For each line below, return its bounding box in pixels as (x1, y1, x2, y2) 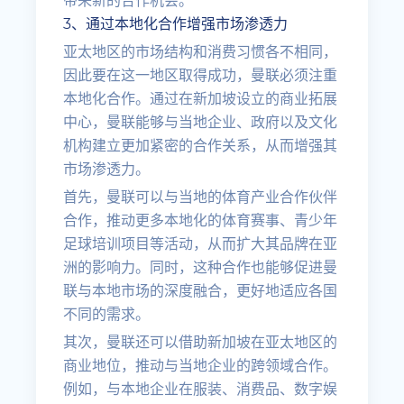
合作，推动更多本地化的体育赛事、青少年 (63, 212, 338, 229)
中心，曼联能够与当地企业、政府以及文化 (63, 114, 338, 131)
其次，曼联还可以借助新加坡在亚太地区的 (63, 334, 338, 351)
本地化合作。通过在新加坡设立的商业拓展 (63, 90, 338, 107)
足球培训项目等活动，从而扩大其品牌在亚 (63, 235, 338, 252)
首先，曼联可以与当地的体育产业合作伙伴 (63, 188, 338, 206)
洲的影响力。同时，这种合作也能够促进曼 (63, 259, 338, 276)
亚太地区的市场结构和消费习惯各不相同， (63, 43, 338, 60)
